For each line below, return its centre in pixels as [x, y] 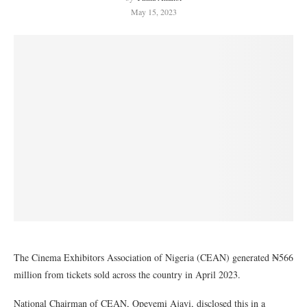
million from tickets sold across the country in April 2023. [127, 274]
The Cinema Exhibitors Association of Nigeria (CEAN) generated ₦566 [153, 257]
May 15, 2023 [153, 12]
